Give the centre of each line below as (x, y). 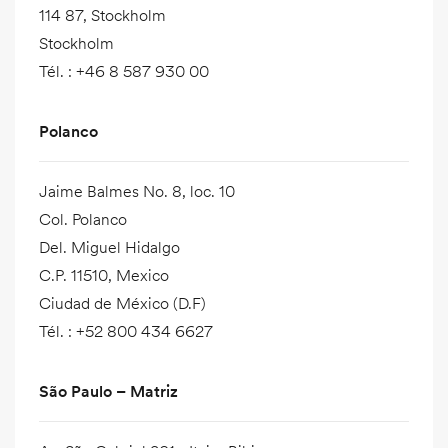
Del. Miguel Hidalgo (109, 246)
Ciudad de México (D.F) (122, 302)
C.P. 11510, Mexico (104, 274)
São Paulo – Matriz (108, 390)
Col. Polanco (83, 218)
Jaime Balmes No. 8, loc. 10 (137, 190)
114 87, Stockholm (102, 14)
